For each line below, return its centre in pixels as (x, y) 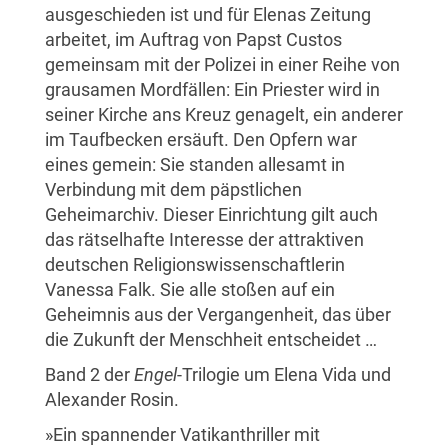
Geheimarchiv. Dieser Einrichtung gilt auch (211, 214)
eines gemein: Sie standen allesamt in (195, 164)
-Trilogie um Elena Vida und (284, 374)
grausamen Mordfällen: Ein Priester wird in (212, 89)
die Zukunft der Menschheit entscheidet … (211, 339)
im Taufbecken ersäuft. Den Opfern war (201, 139)
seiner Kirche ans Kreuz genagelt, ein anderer (224, 114)
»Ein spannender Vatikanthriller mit (182, 434)
